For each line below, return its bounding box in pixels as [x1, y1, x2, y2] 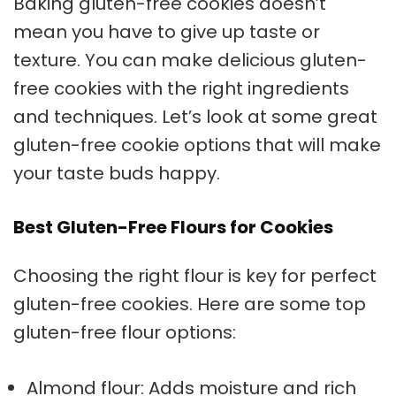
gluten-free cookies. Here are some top [13, 292, 366, 316]
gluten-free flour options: [13, 320, 236, 345]
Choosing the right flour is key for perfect [13, 263, 377, 288]
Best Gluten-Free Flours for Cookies [13, 215, 333, 240]
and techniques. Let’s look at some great [13, 104, 377, 129]
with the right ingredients [122, 76, 349, 101]
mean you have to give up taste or [13, 19, 320, 44]
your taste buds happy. [13, 161, 220, 186]
